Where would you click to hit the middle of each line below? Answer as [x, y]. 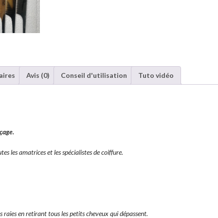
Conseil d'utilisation [94, 75]
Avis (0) [38, 75]
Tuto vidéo [156, 75]
